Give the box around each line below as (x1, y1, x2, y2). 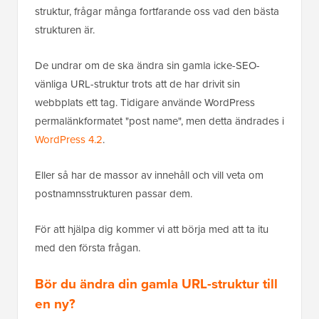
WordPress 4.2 (35, 132, 103, 148)
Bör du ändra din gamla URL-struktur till (35, 273, 278, 295)
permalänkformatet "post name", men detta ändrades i (35, 113, 284, 130)
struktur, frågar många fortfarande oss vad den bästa (35, 4, 279, 20)
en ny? (35, 293, 75, 315)
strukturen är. (35, 22, 95, 38)
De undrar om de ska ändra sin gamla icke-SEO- (35, 58, 260, 74)
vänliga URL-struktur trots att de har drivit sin (35, 76, 240, 93)
